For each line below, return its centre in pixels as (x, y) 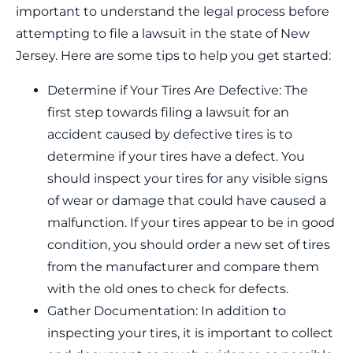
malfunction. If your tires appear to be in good (191, 223)
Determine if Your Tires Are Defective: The (178, 90)
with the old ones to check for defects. (168, 289)
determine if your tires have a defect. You (176, 156)
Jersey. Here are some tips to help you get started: (173, 56)
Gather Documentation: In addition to (167, 311)
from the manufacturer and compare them (183, 267)
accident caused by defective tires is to (170, 134)
